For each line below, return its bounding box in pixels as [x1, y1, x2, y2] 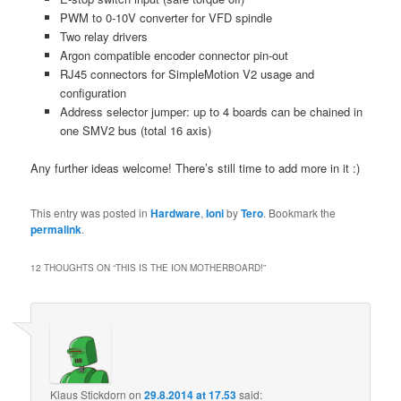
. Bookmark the [263, 205, 337, 221]
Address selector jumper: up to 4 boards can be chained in [59, 102, 363, 120]
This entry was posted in [30, 205, 151, 221]
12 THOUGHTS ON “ [30, 261, 116, 275]
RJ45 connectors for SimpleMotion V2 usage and [59, 64, 314, 82]
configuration [59, 83, 126, 101]
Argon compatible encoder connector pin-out [59, 46, 288, 64]
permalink [30, 221, 82, 238]
